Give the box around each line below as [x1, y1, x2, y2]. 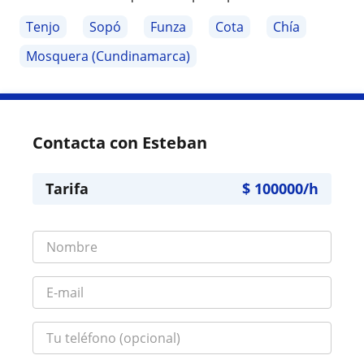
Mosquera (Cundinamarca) [26, 47, 190, 66]
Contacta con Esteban [32, 132, 207, 154]
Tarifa [45, 179, 89, 199]
